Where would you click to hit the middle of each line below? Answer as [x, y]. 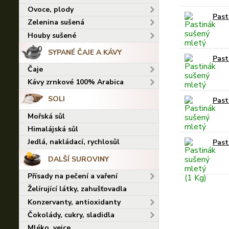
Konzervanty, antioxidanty [74, 202]
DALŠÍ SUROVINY [78, 159]
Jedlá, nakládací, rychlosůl [74, 142]
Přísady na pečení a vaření [73, 176]
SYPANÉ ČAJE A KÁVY [85, 52]
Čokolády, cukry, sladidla [71, 215]
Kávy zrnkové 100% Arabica [76, 82]
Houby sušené [52, 35]
